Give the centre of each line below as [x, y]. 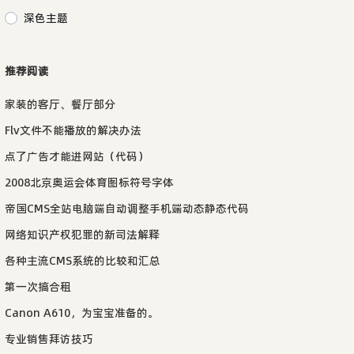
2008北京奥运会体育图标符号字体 [89, 182]
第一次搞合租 [38, 286]
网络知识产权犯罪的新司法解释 [82, 234]
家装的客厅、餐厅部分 [60, 104]
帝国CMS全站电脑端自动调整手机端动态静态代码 [127, 208]
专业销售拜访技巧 [49, 339]
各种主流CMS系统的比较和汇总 [83, 260]
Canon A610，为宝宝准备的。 [82, 313]
